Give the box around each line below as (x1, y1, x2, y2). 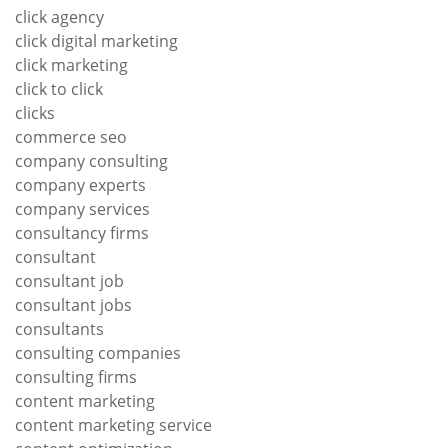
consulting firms (15, 365, 137, 388)
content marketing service (15, 413, 212, 436)
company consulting (15, 149, 168, 172)
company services (15, 197, 150, 220)
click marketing (15, 53, 128, 76)
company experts (15, 173, 146, 196)
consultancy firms (15, 221, 149, 244)
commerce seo (15, 125, 127, 148)
